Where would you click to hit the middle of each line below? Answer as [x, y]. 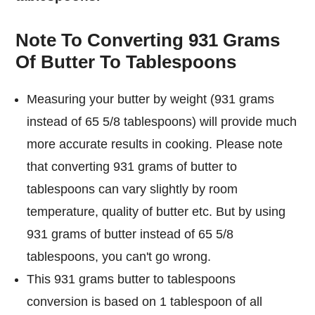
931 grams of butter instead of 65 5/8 [130, 234]
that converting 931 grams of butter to [132, 166]
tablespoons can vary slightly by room [133, 189]
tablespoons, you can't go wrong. [119, 256]
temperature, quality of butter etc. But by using [156, 211]
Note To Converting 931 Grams [148, 40]
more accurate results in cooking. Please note [155, 144]
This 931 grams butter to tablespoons [131, 279]
